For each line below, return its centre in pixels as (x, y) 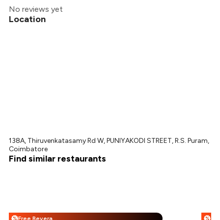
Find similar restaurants (58, 159)
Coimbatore (28, 149)
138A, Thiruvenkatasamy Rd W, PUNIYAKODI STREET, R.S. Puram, (109, 141)
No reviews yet (36, 9)
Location (27, 19)
